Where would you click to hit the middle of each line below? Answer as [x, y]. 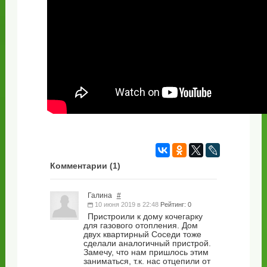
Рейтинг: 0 [176, 205]
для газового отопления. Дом [140, 226]
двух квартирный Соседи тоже [142, 235]
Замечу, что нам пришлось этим [146, 253]
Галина [100, 196]
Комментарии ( [81, 166]
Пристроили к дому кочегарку [145, 217]
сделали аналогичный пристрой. [147, 244]
